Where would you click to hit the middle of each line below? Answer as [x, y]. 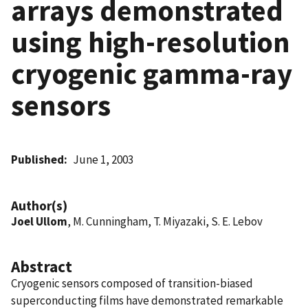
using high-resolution [151, 42]
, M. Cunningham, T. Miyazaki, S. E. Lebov [165, 221]
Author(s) [39, 205]
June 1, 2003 [103, 159]
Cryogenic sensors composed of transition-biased [132, 283]
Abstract [42, 266]
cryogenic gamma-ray [152, 73]
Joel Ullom [39, 221]
